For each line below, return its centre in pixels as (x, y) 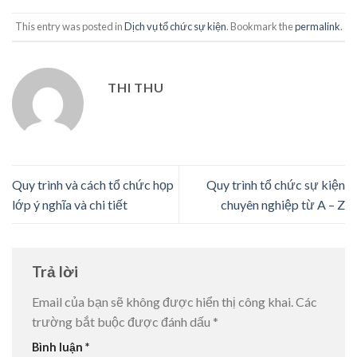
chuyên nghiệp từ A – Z (283, 205)
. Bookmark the (260, 27)
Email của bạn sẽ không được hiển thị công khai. (163, 301)
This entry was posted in (69, 27)
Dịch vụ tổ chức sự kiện (175, 27)
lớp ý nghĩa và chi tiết (70, 205)
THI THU (136, 87)
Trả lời (57, 272)
